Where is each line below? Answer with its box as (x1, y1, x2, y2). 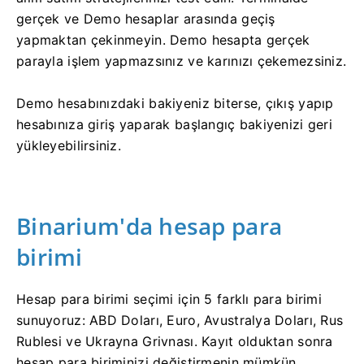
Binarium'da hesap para (16, 210, 283, 241)
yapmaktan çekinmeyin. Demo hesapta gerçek (16, 31, 310, 48)
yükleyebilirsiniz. (16, 136, 122, 154)
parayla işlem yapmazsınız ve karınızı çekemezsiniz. (16, 52, 347, 69)
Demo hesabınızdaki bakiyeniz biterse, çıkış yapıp (16, 94, 334, 111)
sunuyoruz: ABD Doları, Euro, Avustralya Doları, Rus (16, 311, 344, 328)
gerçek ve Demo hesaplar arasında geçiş (16, 10, 275, 27)
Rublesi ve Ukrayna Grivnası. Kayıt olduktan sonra (16, 332, 333, 349)
